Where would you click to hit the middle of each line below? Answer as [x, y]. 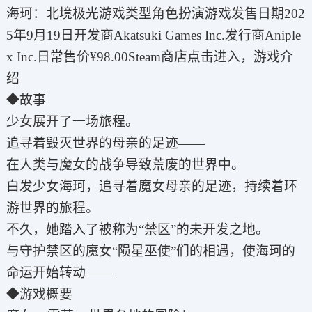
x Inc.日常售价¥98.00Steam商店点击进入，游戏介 [149, 57]
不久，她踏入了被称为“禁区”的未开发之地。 [137, 230]
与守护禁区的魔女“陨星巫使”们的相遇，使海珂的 [150, 251]
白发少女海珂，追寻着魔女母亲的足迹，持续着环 [151, 187]
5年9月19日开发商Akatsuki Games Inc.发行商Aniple [153, 36]
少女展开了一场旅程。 [72, 122]
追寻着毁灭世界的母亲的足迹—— [105, 143]
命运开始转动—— [59, 273]
